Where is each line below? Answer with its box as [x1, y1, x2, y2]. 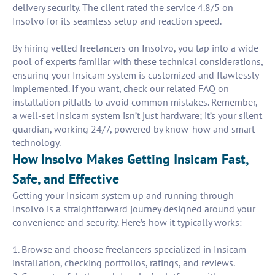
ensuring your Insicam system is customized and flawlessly [12, 69, 258, 82]
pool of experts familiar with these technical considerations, [12, 55, 263, 68]
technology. [12, 136, 61, 149]
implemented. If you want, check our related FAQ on [12, 82, 229, 95]
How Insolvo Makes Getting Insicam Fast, [12, 150, 248, 168]
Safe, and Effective [12, 170, 119, 188]
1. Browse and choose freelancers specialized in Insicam [12, 243, 246, 256]
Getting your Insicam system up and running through [12, 189, 234, 202]
